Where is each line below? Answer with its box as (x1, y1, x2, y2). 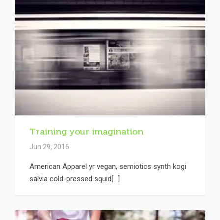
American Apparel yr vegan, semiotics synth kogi (29, 162, 186, 171)
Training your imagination (29, 127, 143, 137)
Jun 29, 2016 (29, 143, 69, 151)
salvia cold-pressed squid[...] (29, 174, 120, 184)
